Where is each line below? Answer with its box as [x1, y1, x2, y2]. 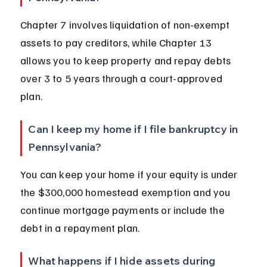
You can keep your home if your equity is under [20, 167, 240, 181]
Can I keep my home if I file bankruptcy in [28, 122, 241, 136]
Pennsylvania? [28, 140, 102, 154]
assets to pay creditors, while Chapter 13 [20, 36, 214, 49]
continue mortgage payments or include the [20, 203, 227, 217]
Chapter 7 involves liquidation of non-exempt [20, 18, 232, 32]
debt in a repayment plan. [20, 221, 140, 235]
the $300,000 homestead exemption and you [20, 185, 233, 199]
